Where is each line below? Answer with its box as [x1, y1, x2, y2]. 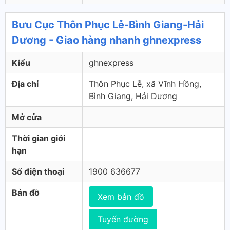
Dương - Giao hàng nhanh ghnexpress [12, 34, 201, 46]
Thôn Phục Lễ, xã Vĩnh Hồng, [89, 79, 201, 89]
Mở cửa [12, 112, 42, 122]
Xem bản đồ [98, 191, 144, 202]
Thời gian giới [12, 133, 65, 143]
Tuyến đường [98, 214, 148, 224]
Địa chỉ [12, 79, 39, 89]
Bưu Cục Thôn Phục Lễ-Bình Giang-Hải [12, 18, 204, 31]
